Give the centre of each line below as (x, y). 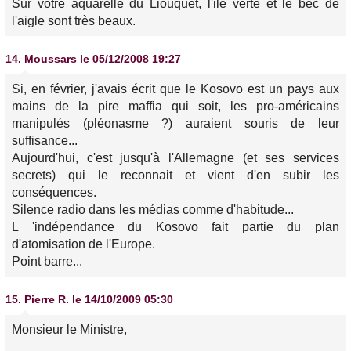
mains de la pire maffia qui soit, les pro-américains (175, 106)
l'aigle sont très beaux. (74, 21)
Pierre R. (47, 299)
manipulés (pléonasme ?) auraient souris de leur (175, 123)
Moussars (51, 59)
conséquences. (54, 192)
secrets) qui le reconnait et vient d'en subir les (175, 175)
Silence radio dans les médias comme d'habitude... (153, 210)
